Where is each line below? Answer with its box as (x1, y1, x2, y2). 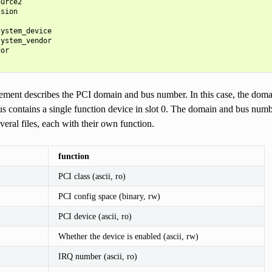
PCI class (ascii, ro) (58, 171, 126, 181)
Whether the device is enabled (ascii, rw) (58, 231, 199, 241)
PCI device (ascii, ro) (58, 211, 132, 221)
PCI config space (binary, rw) (58, 191, 160, 201)
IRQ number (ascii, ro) (58, 251, 137, 261)
